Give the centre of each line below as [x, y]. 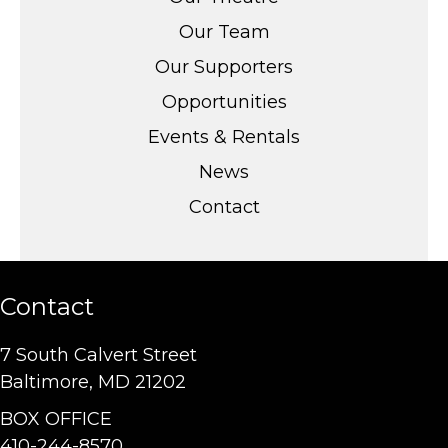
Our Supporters [224, 67]
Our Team [224, 32]
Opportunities [224, 102]
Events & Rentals [224, 137]
